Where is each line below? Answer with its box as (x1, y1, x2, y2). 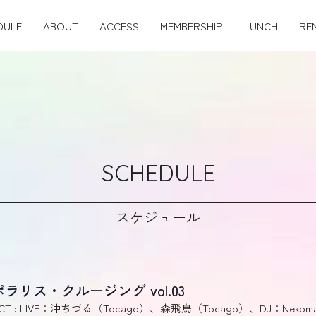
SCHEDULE (101, 159, 215, 188)
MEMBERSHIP (160, 18, 224, 33)
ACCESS (99, 18, 140, 33)
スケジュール (116, 207, 200, 228)
